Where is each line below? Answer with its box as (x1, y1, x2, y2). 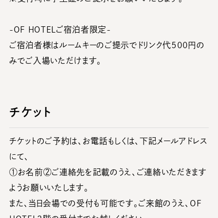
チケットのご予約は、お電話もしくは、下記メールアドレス (9, 137, 208, 145)
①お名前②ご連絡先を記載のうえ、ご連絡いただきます (9, 168, 207, 177)
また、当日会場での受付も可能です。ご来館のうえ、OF (9, 199, 202, 208)
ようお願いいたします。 (9, 183, 89, 192)
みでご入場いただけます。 (9, 56, 102, 65)
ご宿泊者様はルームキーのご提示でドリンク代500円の (9, 40, 205, 49)
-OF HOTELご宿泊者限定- (9, 25, 111, 34)
